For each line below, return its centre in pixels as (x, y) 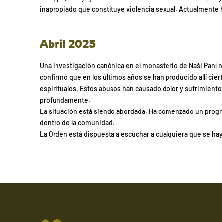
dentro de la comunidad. (77, 123)
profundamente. (65, 100)
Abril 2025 (68, 43)
